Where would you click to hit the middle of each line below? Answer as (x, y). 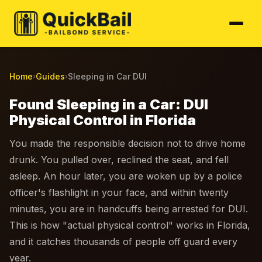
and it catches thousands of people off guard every (123, 242)
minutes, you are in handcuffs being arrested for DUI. (129, 209)
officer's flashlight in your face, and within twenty (119, 192)
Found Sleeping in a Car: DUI (109, 104)
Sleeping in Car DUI (107, 76)
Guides (50, 76)
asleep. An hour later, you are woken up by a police (126, 176)
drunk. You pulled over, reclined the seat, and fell (119, 160)
